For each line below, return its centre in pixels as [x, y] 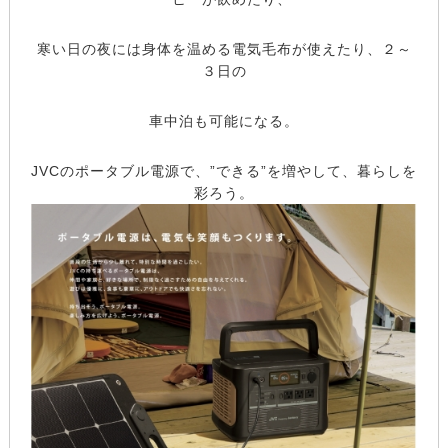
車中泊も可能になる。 [224, 120]
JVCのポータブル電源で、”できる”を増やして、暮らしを [224, 170]
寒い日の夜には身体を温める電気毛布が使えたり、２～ [224, 48]
